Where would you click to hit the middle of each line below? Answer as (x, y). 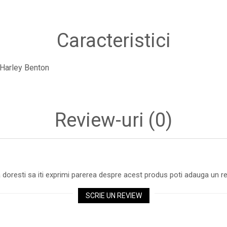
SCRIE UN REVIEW (113, 195)
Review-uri (102, 120)
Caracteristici (113, 40)
